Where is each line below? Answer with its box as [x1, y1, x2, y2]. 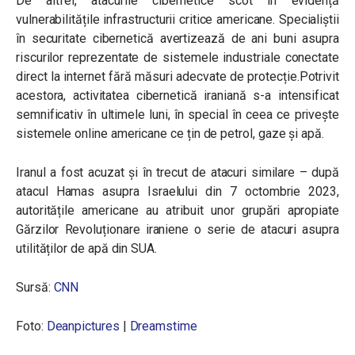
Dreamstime [129, 319, 197, 334]
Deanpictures [46, 319, 120, 334]
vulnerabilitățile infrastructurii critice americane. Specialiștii [16, 12, 339, 27]
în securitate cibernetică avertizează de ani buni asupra [16, 31, 339, 46]
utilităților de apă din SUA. [16, 241, 157, 256]
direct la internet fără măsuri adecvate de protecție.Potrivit [16, 69, 339, 84]
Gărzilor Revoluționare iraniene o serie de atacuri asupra [16, 222, 339, 237]
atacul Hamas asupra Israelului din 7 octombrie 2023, [16, 184, 339, 199]
